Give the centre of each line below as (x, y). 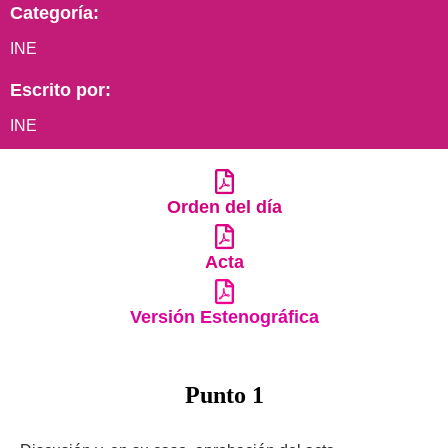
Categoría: (54, 13)
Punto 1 (224, 395)
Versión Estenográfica (224, 317)
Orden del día (224, 207)
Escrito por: (60, 90)
